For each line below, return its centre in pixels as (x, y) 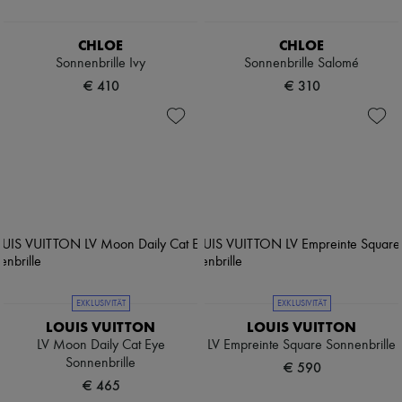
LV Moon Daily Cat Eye (100, 346)
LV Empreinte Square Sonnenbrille (301, 346)
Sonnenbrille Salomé (301, 64)
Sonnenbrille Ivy (100, 64)
